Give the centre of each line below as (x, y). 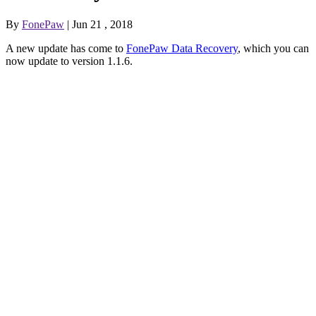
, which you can (273, 48)
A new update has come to (66, 48)
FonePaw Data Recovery (182, 48)
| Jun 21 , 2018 (98, 24)
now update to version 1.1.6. (69, 61)
